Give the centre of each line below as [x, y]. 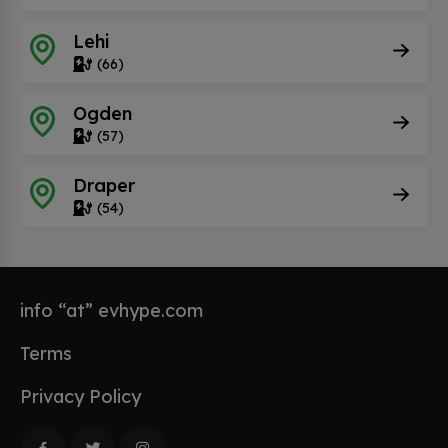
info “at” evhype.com [111, 310]
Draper [104, 185]
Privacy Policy [80, 396]
